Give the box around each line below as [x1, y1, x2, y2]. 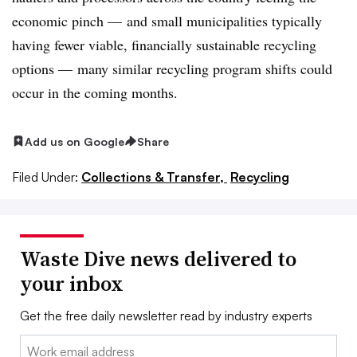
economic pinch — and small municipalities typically [12, 10, 322, 30]
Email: [20, 336, 53, 353]
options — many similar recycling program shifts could [12, 58, 332, 78]
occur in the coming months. [12, 82, 178, 102]
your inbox [20, 269, 124, 299]
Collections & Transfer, [81, 169, 227, 186]
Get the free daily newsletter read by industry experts [20, 308, 312, 324]
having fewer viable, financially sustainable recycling [12, 34, 316, 54]
